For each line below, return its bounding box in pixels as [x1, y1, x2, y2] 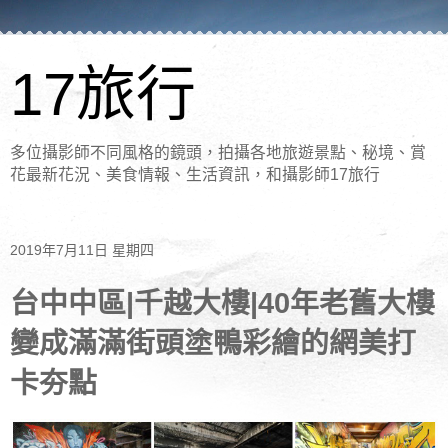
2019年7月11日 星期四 [10, 242, 154, 259]
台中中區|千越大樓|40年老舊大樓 [10, 286, 435, 319]
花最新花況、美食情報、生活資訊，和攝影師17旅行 [10, 166, 380, 183]
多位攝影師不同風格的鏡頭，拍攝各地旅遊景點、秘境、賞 [10, 144, 426, 161]
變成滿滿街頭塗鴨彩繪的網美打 [10, 326, 416, 359]
